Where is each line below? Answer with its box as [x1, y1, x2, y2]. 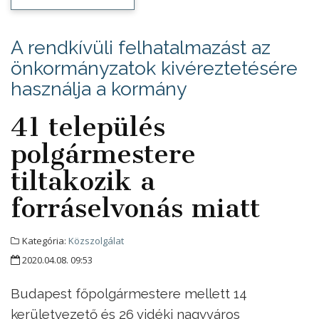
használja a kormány [11, 78, 187, 100]
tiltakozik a [11, 165, 155, 197]
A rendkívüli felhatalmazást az [11, 36, 271, 59]
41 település [11, 111, 165, 143]
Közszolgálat [68, 234, 124, 248]
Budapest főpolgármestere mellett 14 [11, 286, 247, 302]
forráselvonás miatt [11, 192, 260, 224]
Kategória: [20, 234, 68, 248]
